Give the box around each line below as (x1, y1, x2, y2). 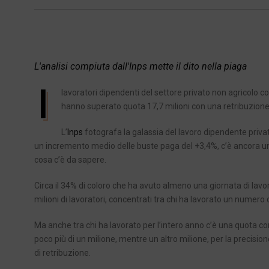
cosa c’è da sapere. (34, 155, 106, 165)
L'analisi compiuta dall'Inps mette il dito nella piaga (34, 61, 247, 73)
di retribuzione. (34, 248, 91, 258)
